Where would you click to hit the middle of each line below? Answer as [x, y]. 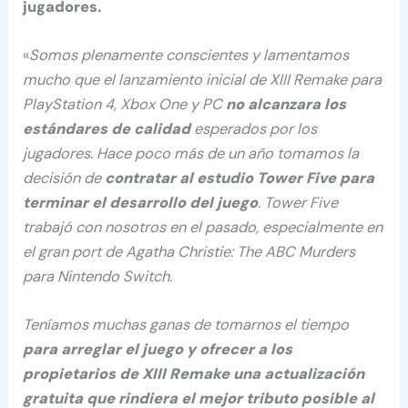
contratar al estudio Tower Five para [240, 178]
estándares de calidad [107, 128]
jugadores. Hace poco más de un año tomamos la [191, 153]
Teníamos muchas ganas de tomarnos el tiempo [186, 325]
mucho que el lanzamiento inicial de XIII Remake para [203, 79]
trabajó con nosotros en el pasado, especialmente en [203, 227]
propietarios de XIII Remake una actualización [194, 374]
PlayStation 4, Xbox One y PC [125, 104]
